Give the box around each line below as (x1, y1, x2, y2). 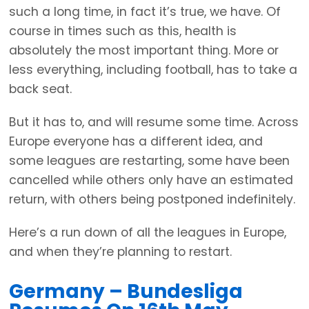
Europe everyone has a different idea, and (9, 133, 263, 150)
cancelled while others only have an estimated (9, 172, 293, 189)
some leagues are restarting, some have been (9, 152, 290, 170)
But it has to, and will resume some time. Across (9, 114, 299, 131)
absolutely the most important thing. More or (9, 42, 279, 59)
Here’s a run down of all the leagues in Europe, (9, 224, 286, 241)
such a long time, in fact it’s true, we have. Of (9, 3, 281, 21)
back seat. (9, 81, 72, 98)
